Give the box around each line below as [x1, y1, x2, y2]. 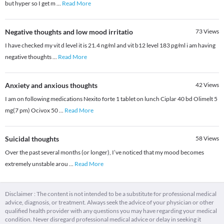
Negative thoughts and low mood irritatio [5, 27, 133, 36]
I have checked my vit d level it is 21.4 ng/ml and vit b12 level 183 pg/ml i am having [5, 41, 215, 49]
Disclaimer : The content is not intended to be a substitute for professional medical [5, 190, 216, 198]
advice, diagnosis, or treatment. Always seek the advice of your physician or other [5, 198, 214, 206]
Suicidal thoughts [5, 134, 59, 143]
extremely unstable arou [5, 160, 69, 168]
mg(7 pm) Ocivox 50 [5, 106, 59, 114]
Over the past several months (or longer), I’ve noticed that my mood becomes [5, 148, 204, 156]
